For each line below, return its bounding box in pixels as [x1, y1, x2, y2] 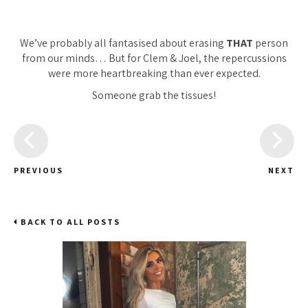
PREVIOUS [14, 164, 63, 175]
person [253, 35, 288, 50]
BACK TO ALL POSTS [18, 216, 120, 227]
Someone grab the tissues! [92, 87, 216, 102]
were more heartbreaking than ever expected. [47, 65, 261, 80]
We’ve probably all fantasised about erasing [20, 35, 226, 50]
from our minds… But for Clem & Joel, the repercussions [21, 50, 287, 65]
